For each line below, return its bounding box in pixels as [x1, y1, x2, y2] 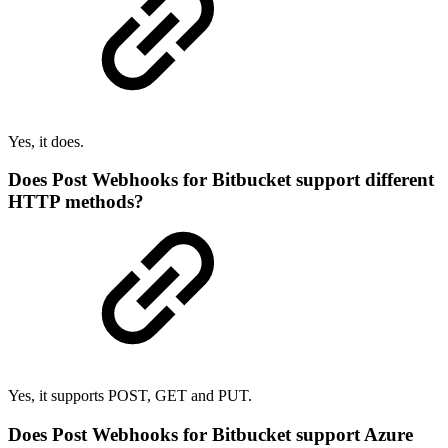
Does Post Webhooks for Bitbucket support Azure [8, 423, 413, 445]
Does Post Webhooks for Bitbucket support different [8, 169, 434, 191]
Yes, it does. [8, 132, 84, 150]
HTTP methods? [8, 191, 144, 213]
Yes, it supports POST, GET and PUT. [8, 387, 252, 405]
